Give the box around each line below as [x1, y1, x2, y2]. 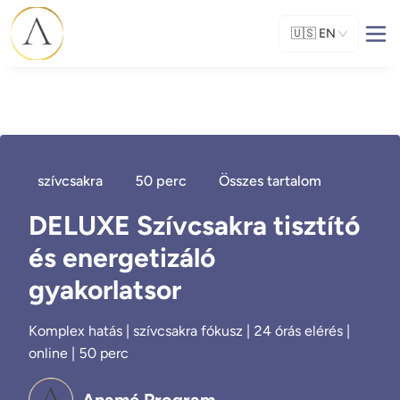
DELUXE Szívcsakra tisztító [29, 209, 360, 242]
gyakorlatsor [29, 273, 181, 306]
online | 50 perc [29, 345, 129, 362]
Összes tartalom [219, 172, 321, 189]
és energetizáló [29, 241, 215, 274]
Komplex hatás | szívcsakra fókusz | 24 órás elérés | [29, 322, 350, 339]
